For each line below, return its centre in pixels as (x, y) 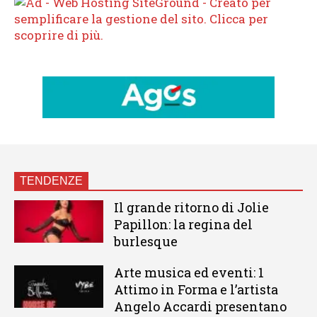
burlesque (145, 242)
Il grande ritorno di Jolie (191, 208)
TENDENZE (51, 181)
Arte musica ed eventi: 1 (189, 273)
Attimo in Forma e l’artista (196, 290)
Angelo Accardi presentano (200, 307)
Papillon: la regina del (183, 225)
